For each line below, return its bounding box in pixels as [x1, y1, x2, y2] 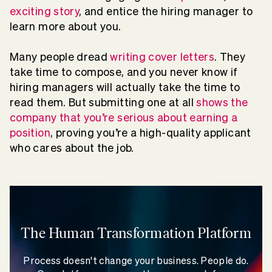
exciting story [10, 5, 80, 17]
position [10, 127, 50, 138]
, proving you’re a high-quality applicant [50, 127, 251, 138]
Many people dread [10, 51, 110, 63]
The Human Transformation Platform [21, 224, 251, 242]
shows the [196, 97, 248, 108]
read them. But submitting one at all [10, 97, 197, 108]
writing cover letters [110, 51, 215, 63]
